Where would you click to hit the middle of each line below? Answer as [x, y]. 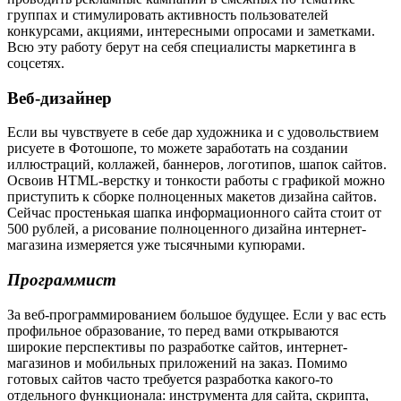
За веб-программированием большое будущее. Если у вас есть [196, 314]
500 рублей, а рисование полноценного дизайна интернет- [187, 229]
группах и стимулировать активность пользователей [168, 14]
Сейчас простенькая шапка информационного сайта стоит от [194, 213]
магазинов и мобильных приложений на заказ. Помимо [177, 363]
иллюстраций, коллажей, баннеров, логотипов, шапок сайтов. [197, 165]
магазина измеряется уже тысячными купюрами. [156, 245]
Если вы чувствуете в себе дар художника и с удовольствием [193, 132]
